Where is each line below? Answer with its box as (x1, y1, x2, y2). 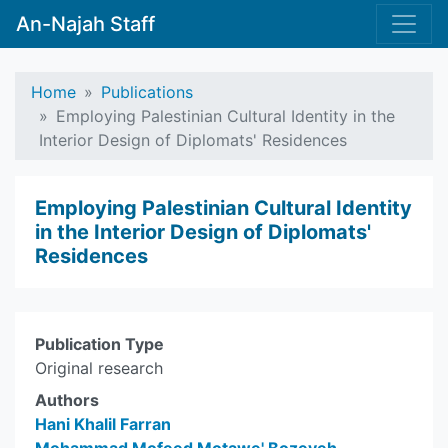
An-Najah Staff (16, 12, 155, 36)
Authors (35, 390, 99, 410)
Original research (35, 358, 163, 378)
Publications (101, 82, 193, 102)
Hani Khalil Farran (35, 414, 171, 434)
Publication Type (35, 334, 164, 354)
